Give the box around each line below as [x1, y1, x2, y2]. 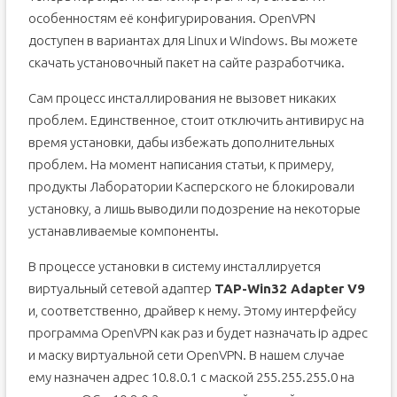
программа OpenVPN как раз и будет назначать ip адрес [27, 325, 368, 340]
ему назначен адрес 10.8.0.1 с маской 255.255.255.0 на [27, 370, 354, 385]
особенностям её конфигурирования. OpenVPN [27, 11, 315, 26]
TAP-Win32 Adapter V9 [214, 281, 365, 296]
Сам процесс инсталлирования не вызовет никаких [27, 90, 336, 105]
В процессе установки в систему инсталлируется [27, 259, 321, 274]
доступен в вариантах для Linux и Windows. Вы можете [27, 33, 358, 48]
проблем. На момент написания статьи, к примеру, [27, 157, 334, 172]
